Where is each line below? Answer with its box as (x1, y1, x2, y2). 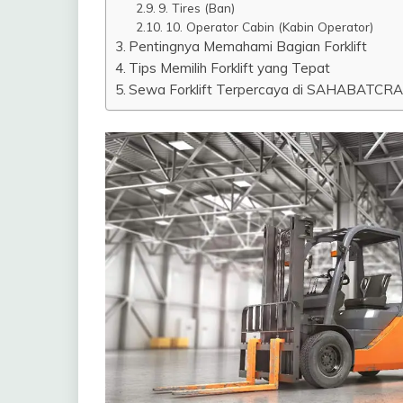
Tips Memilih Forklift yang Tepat (129, 59, 331, 77)
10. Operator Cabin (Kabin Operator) (165, 19, 373, 35)
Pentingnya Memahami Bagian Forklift (129, 38, 368, 56)
